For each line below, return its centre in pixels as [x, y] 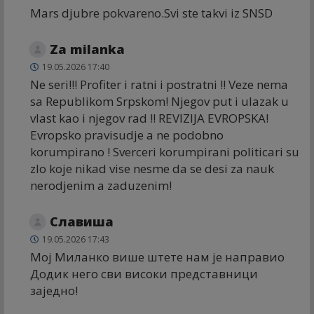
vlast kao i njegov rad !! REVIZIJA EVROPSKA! [149, 118]
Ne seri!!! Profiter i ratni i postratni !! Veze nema [159, 84]
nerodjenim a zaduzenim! [101, 185]
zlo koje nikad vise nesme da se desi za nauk [152, 168]
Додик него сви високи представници [144, 273]
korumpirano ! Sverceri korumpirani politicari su [165, 151]
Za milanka [87, 49]
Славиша [82, 221]
